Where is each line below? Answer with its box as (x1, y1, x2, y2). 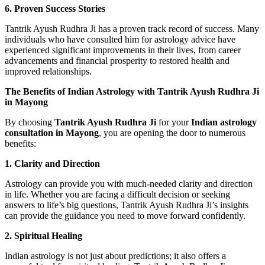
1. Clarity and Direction (5, 159, 100, 169)
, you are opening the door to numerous (99, 128, 245, 138)
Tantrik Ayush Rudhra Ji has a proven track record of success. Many (5, 24, 259, 34)
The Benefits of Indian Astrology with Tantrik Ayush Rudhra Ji (5, 86, 259, 97)
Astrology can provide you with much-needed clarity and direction (5, 179, 253, 189)
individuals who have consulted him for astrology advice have (5, 34, 235, 45)
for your (156, 117, 191, 128)
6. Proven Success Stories (5, 4, 105, 14)
